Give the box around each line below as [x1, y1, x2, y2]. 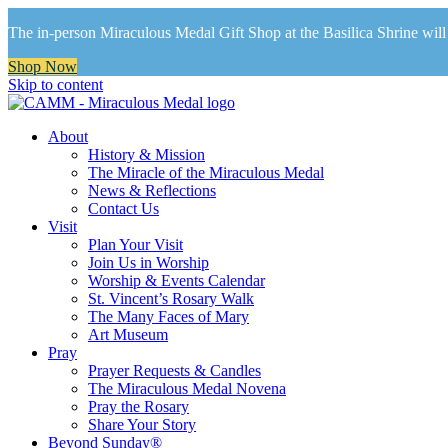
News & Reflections [88, 182, 216, 199]
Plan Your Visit [88, 236, 183, 253]
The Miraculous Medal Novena [88, 380, 286, 397]
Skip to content [8, 76, 103, 93]
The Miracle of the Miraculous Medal [88, 164, 324, 181]
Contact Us [88, 200, 159, 217]
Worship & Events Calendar [88, 272, 265, 289]
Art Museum [88, 326, 168, 343]
